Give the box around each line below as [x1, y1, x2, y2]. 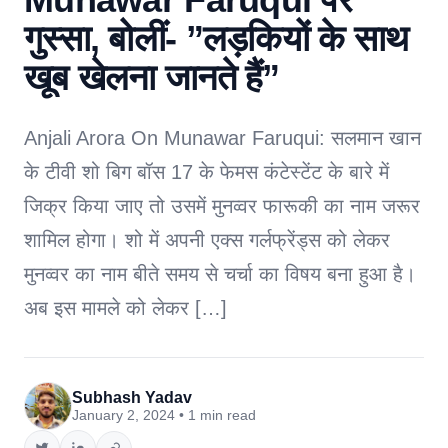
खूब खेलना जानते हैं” [24, 57, 280, 98]
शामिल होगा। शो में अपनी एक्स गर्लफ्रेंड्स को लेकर [24, 229, 390, 251]
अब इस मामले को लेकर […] [24, 297, 227, 319]
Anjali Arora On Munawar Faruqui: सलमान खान [24, 127, 421, 149]
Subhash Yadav [72, 389, 192, 406]
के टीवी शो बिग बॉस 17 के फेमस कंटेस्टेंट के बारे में [24, 161, 389, 183]
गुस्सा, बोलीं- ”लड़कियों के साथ [24, 18, 409, 59]
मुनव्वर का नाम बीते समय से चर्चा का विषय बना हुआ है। [24, 263, 416, 285]
